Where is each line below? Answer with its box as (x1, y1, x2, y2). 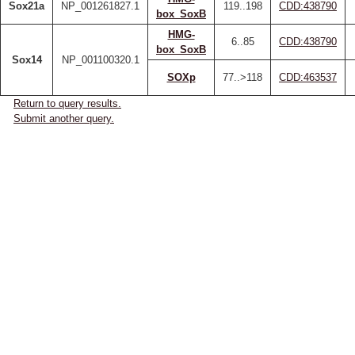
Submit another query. (13, 113, 114, 124)
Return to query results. (13, 97, 121, 109)
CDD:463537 (279, 71, 337, 83)
